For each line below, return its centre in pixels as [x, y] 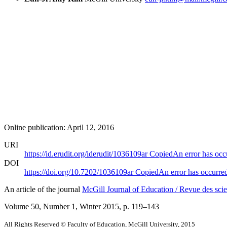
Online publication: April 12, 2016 [59, 127]
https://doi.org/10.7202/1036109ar [80, 172]
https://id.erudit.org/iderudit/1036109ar [87, 154]
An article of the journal [43, 189]
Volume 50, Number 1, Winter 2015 [62, 206]
